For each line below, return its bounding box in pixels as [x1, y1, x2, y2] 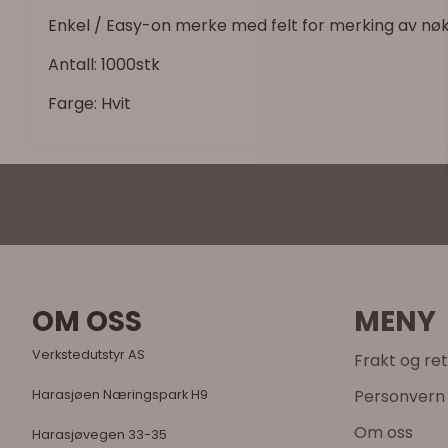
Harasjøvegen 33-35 [32, 425, 167, 443]
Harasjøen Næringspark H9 [32, 385, 211, 403]
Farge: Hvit [48, 91, 131, 115]
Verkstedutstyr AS [32, 345, 148, 363]
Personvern [354, 384, 445, 408]
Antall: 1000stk [48, 52, 160, 76]
